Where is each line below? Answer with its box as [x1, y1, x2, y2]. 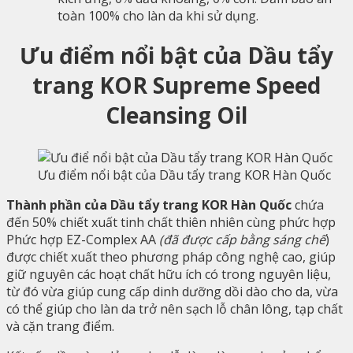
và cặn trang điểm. [6, 318, 114, 336]
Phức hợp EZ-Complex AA [6, 231, 159, 249]
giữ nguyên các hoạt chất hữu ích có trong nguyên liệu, [6, 266, 331, 284]
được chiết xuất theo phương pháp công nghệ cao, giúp [6, 248, 336, 266]
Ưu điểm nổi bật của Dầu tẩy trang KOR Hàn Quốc [38, 166, 331, 184]
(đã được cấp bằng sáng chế [159, 231, 325, 249]
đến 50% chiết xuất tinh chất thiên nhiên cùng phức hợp [6, 214, 336, 232]
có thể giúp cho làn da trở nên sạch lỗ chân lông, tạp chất [6, 300, 343, 318]
